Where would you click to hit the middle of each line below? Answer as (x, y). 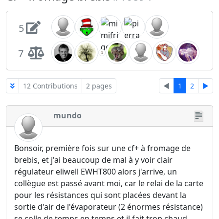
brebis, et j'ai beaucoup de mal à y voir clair (93, 160)
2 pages (99, 86)
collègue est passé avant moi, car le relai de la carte (109, 184)
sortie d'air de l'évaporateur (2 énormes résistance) (109, 207)
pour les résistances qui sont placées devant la (100, 195)
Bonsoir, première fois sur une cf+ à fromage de (102, 148)
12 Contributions (50, 86)
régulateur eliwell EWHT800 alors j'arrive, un (96, 172)
